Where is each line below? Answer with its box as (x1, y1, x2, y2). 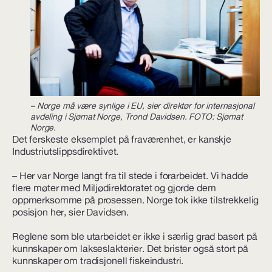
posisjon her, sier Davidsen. (12, 206, 129, 217)
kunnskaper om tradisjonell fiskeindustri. (12, 255, 184, 266)
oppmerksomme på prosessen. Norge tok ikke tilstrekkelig (12, 194, 259, 205)
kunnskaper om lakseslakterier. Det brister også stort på (12, 243, 249, 254)
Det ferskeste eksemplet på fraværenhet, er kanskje (12, 134, 231, 144)
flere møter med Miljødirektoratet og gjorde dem (12, 182, 216, 193)
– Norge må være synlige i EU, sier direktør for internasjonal (30, 101, 254, 110)
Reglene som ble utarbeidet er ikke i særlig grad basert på (12, 231, 257, 242)
